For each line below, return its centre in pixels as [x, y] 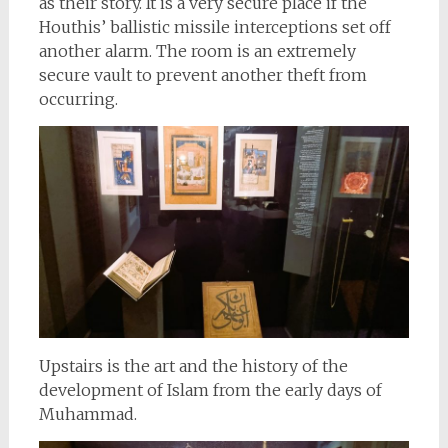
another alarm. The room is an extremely [197, 50]
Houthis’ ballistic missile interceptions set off [214, 26]
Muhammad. [87, 413]
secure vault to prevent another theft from [202, 74]
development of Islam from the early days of [210, 389]
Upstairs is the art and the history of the [193, 365]
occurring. [78, 98]
